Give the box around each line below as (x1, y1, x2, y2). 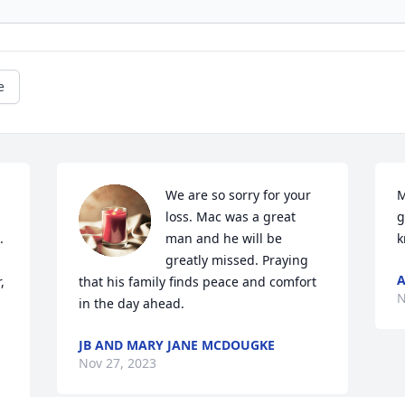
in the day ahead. (79, 295, 185, 313)
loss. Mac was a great (165, 208, 297, 226)
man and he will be (165, 230, 283, 248)
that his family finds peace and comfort (79, 273, 317, 291)
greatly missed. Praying (165, 251, 309, 269)
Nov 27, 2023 (79, 354, 157, 372)
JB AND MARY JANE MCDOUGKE (79, 336, 276, 354)
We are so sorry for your (165, 186, 312, 204)
